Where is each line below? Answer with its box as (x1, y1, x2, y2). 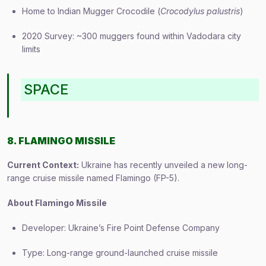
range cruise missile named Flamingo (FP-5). (7, 173, 179, 183)
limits (22, 44, 40, 54)
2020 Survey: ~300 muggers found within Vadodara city (22, 31, 241, 41)
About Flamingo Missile (7, 198, 107, 208)
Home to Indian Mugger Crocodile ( (22, 6, 160, 16)
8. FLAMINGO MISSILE (7, 135, 115, 147)
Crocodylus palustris (160, 6, 240, 16)
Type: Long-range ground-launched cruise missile (22, 248, 218, 258)
